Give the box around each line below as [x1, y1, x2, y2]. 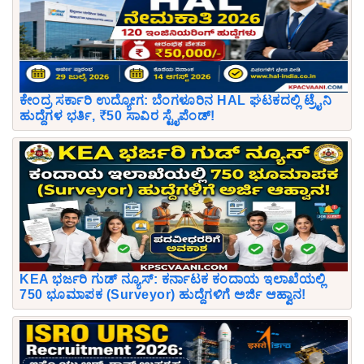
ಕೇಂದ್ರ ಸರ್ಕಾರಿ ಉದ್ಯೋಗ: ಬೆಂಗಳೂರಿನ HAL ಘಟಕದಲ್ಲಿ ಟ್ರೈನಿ [19, 93, 331, 107]
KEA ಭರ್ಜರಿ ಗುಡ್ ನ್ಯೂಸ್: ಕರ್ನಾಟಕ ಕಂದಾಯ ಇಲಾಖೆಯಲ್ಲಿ [19, 271, 326, 286]
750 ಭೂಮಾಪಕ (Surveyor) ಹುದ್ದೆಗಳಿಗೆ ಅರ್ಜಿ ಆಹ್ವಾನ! [19, 287, 306, 301]
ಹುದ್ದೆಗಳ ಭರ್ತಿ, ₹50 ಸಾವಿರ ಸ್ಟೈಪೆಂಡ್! [19, 108, 215, 123]
